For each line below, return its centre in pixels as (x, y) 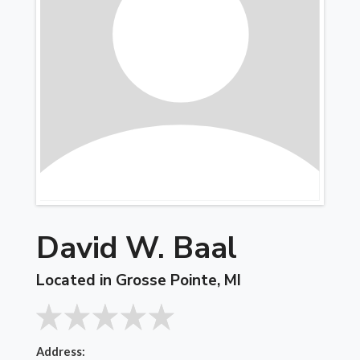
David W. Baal (137, 247)
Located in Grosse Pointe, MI (139, 281)
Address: (61, 351)
